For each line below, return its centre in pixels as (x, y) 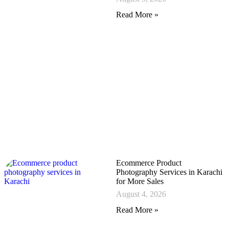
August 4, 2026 (141, 194)
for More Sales (140, 181)
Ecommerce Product (149, 163)
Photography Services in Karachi (169, 172)
